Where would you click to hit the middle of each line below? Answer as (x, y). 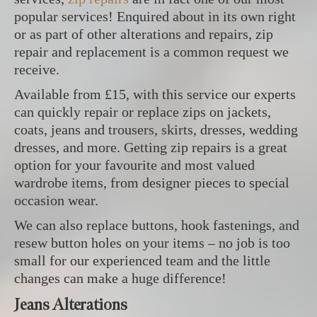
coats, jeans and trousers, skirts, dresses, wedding (156, 129)
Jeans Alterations (71, 305)
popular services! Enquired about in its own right (155, 16)
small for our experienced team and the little (142, 260)
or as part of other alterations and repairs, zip (144, 34)
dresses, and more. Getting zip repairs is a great (151, 147)
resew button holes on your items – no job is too (152, 243)
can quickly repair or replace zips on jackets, (143, 112)
